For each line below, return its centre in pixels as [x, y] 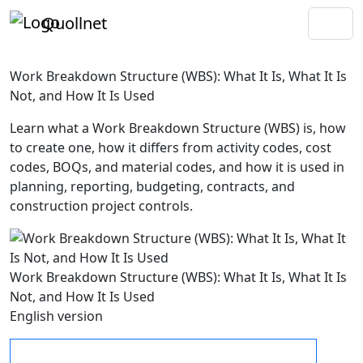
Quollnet [75, 23]
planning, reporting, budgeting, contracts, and [152, 186]
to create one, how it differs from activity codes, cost [171, 147]
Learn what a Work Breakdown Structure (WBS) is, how [178, 128]
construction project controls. [101, 206]
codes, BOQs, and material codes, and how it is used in [177, 167]
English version [56, 316]
